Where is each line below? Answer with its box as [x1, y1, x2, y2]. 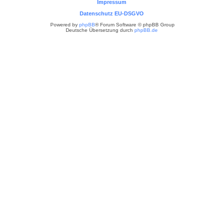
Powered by [50, 22, 79, 27]
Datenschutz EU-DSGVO [79, 10, 144, 16]
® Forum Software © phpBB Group [95, 22, 175, 27]
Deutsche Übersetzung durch [65, 27, 134, 33]
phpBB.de [134, 27, 158, 33]
